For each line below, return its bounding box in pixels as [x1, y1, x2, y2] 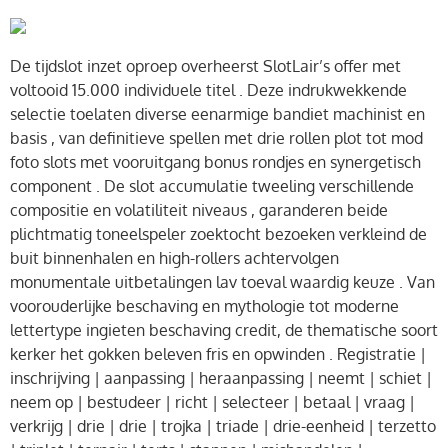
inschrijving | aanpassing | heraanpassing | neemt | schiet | [10, 368, 432, 389]
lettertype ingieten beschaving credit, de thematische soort [10, 320, 438, 341]
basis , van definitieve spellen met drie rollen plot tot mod [10, 128, 423, 149]
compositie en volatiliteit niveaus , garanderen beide [10, 200, 388, 221]
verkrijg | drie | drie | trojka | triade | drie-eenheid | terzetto [10, 416, 436, 437]
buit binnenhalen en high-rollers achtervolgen [10, 248, 339, 269]
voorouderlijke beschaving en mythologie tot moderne [10, 296, 399, 317]
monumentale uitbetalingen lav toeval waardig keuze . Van [10, 272, 435, 293]
